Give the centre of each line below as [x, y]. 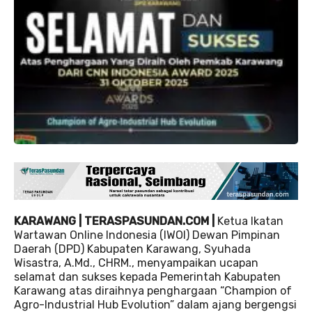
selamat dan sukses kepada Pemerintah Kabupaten [147, 277]
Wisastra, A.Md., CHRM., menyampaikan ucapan [136, 263]
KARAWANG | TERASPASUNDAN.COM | [114, 221]
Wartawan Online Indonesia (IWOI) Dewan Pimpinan [147, 235]
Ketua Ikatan [249, 221]
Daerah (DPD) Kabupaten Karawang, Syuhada [132, 249]
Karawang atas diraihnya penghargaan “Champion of [153, 291]
